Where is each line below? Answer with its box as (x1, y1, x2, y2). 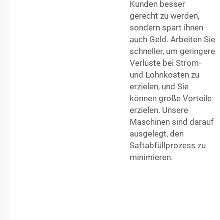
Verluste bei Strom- (130, 58, 201, 68)
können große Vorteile (130, 93, 212, 104)
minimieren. (130, 152, 173, 163)
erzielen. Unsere (130, 105, 188, 115)
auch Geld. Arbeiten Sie (130, 34, 215, 45)
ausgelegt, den (130, 129, 184, 139)
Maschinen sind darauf (130, 117, 214, 127)
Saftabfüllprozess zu (130, 140, 206, 151)
